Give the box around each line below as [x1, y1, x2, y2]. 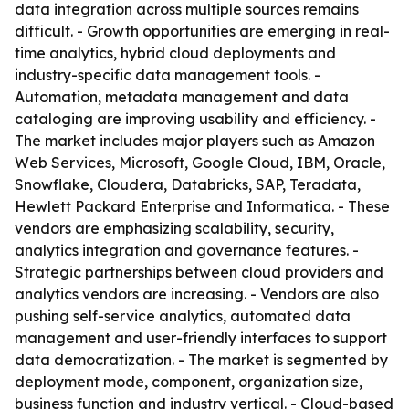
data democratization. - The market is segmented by [15, 351, 388, 369]
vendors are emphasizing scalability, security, [15, 219, 334, 237]
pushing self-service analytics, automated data [15, 307, 351, 325]
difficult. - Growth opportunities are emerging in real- [15, 22, 390, 40]
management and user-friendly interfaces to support [15, 329, 387, 347]
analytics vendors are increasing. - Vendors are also [15, 285, 379, 303]
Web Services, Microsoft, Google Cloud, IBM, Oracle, [15, 153, 385, 172]
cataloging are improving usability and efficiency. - [15, 110, 376, 128]
